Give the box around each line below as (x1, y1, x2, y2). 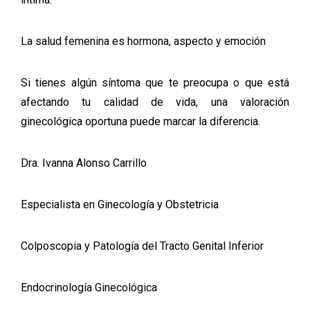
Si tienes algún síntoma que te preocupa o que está (21, 76, 289, 89)
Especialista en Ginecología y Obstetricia (21, 198, 219, 211)
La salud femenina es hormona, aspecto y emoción (21, 35, 266, 48)
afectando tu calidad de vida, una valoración (21, 95, 289, 109)
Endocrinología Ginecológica (21, 281, 157, 294)
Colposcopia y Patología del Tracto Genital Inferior (21, 239, 264, 253)
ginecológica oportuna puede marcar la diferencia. (21, 115, 260, 128)
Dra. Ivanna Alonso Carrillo (21, 156, 147, 170)
